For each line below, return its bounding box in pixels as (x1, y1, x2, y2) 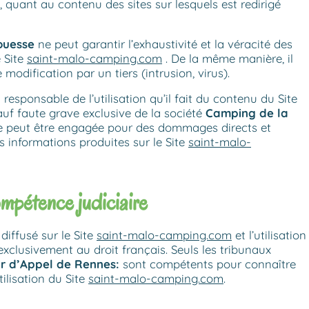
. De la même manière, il (162, 50, 293, 66)
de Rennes (57, 257, 116, 272)
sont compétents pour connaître (119, 257, 296, 272)
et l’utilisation (232, 228, 306, 243)
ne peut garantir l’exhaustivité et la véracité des (34, 36, 292, 51)
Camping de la (206, 105, 288, 120)
